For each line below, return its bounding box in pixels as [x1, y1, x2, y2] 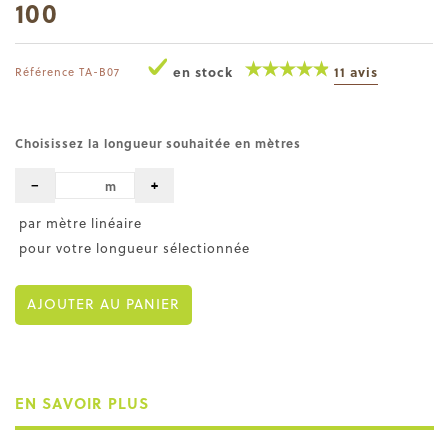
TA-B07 [79, 62, 120, 80]
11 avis [334, 61, 378, 81]
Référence [15, 62, 75, 80]
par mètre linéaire [15, 212, 142, 232]
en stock [173, 61, 233, 81]
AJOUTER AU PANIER [27, 292, 180, 314]
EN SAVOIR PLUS [15, 391, 149, 414]
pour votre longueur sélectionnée [15, 237, 250, 257]
